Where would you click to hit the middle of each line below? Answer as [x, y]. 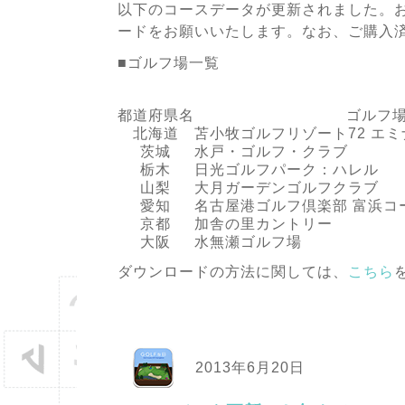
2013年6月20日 [247, 367]
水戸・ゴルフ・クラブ [271, 151]
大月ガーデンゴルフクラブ [286, 187]
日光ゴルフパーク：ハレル [286, 169]
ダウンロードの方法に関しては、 [232, 271]
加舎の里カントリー [263, 223]
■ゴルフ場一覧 [168, 63]
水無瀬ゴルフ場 [248, 241]
